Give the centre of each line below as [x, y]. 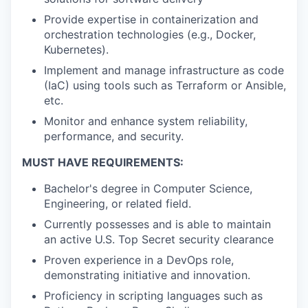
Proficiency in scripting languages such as [153, 295]
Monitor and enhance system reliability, [146, 121]
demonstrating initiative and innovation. [147, 275]
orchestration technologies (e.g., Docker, [150, 34]
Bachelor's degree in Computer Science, [148, 188]
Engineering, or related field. [118, 203]
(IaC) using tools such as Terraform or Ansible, [165, 85]
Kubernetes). [76, 49]
